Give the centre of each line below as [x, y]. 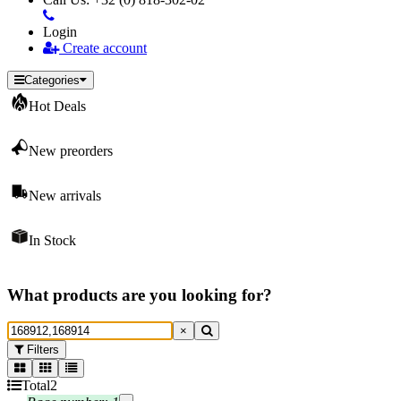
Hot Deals [57, 106]
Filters [41, 350]
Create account [103, 48]
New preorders [71, 151]
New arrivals [65, 196]
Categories [52, 80]
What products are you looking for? [140, 294]
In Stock [52, 240]
